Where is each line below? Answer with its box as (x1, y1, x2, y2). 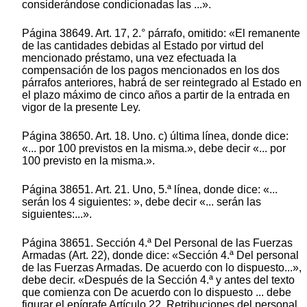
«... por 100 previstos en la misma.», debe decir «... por (22, 143, 286, 155)
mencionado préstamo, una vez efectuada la (22, 52, 236, 64)
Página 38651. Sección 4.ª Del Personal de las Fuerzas (22, 237, 293, 249)
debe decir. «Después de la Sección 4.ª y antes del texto (22, 274, 295, 286)
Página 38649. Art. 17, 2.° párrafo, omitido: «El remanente (22, 27, 300, 40)
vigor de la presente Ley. (22, 101, 140, 114)
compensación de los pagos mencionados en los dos (22, 64, 280, 77)
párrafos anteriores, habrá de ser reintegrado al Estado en (22, 77, 302, 89)
